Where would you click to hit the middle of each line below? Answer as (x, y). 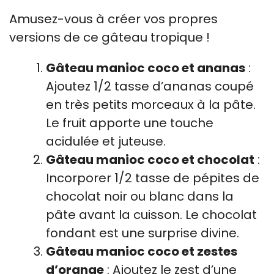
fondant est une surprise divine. (143, 233)
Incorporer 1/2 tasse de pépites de (153, 178)
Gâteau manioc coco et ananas (146, 68)
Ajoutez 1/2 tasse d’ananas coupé (150, 86)
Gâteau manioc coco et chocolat (150, 160)
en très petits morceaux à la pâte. (151, 105)
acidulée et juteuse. (106, 141)
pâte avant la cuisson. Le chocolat (151, 215)
